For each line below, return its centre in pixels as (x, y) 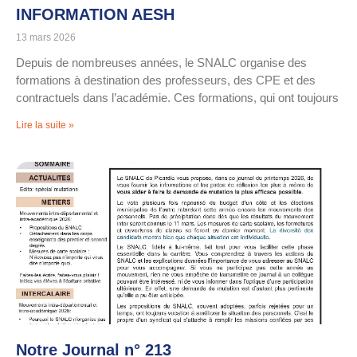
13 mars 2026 (46, 38)
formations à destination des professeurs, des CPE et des (166, 80)
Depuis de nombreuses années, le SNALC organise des (161, 63)
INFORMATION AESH (95, 15)
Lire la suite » (45, 126)
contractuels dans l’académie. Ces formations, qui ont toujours (177, 98)
